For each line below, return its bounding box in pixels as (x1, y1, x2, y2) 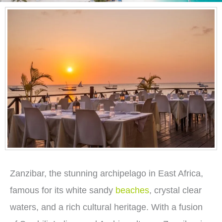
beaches (115, 185, 149, 195)
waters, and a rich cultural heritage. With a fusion (10, 202, 203, 212)
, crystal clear (149, 185, 202, 195)
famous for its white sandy (10, 185, 115, 195)
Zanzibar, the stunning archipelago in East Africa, (10, 168, 203, 178)
